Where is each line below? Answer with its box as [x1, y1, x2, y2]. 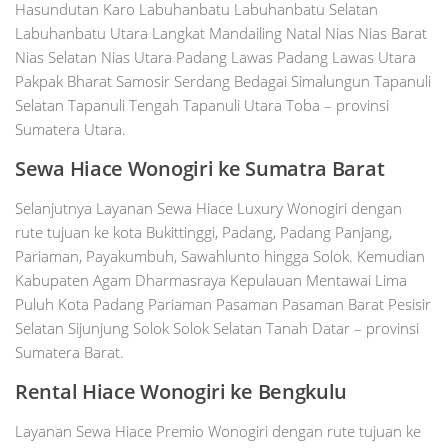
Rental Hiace [15, 378, 141, 406]
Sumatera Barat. [15, 342, 124, 363]
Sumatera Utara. [15, 119, 126, 140]
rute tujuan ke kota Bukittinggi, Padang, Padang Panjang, [15, 222, 392, 243]
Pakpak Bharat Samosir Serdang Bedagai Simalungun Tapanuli [15, 71, 431, 92]
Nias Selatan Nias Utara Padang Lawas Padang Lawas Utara [15, 47, 416, 68]
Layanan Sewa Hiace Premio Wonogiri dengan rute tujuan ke [15, 421, 421, 442]
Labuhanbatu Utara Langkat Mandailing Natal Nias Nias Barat [15, 23, 427, 44]
